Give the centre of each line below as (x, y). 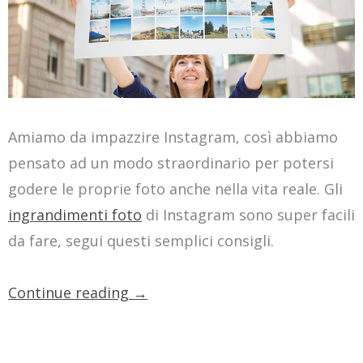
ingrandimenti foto (75, 214)
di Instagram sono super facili (248, 214)
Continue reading (70, 292)
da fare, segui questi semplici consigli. (141, 240)
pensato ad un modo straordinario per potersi (171, 162)
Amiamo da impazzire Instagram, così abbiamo (173, 137)
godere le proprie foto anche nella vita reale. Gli (175, 188)
